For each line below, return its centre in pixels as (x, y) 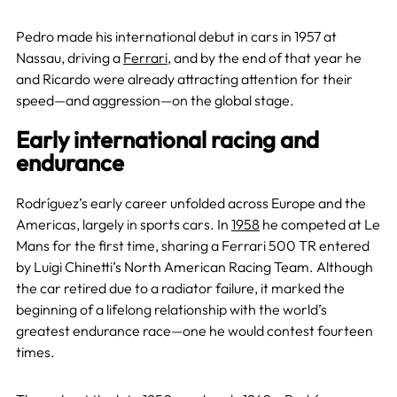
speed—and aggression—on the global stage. (155, 100)
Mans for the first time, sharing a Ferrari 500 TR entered (192, 245)
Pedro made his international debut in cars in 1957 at (176, 36)
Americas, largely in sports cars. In (123, 224)
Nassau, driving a (69, 57)
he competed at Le (319, 224)
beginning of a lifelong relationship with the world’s (171, 309)
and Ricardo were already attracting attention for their (184, 78)
